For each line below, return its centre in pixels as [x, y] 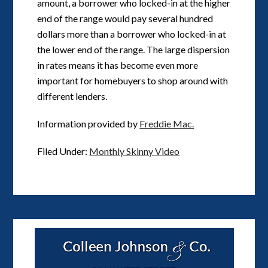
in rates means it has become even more [118, 65]
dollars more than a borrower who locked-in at [132, 34]
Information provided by [89, 124]
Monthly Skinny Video [135, 151]
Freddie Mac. [167, 124]
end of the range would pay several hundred [125, 19]
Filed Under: [63, 151]
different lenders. [72, 96]
